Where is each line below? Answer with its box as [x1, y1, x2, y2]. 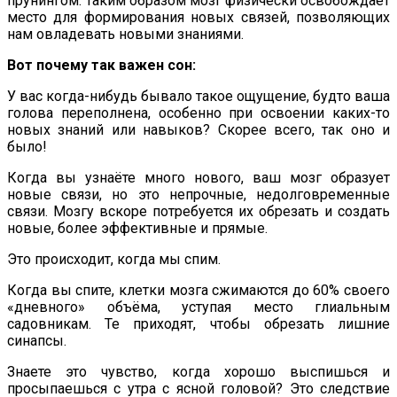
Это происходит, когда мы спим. [7, 250, 221, 268]
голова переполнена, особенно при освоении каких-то [7, 104, 390, 121]
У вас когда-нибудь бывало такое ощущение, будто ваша [7, 87, 390, 105]
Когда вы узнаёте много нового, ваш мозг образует [7, 168, 390, 186]
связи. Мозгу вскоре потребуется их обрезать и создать [7, 202, 390, 220]
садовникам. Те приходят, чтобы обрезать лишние [7, 315, 390, 332]
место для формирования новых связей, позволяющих [7, 8, 390, 26]
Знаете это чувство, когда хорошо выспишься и [7, 362, 390, 380]
